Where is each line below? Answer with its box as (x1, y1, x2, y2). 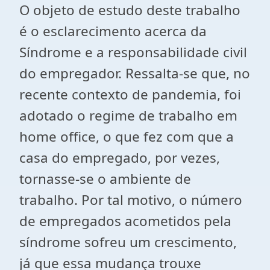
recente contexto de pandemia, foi (19, 85, 241, 104)
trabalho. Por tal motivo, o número (19, 190, 242, 209)
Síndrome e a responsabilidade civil (19, 43, 247, 61)
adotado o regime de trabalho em (19, 106, 237, 125)
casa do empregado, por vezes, (19, 148, 220, 167)
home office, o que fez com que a (19, 127, 234, 146)
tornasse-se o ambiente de (19, 169, 191, 188)
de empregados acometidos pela (19, 212, 231, 230)
